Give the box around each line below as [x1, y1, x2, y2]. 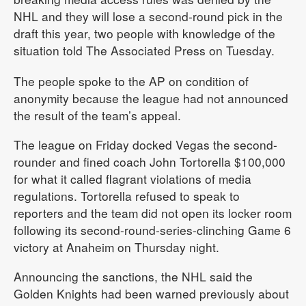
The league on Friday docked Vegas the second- [14, 136, 277, 153]
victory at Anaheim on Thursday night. [14, 238, 219, 255]
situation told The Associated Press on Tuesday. [14, 42, 275, 59]
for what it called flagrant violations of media [14, 170, 251, 187]
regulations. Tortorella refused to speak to [14, 187, 240, 204]
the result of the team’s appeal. [14, 107, 181, 124]
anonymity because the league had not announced [14, 89, 288, 107]
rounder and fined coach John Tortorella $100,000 [14, 153, 286, 170]
